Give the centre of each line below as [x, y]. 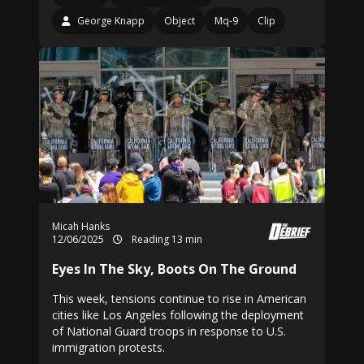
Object [180, 21]
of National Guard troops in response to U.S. [169, 331]
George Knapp [111, 21]
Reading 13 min [166, 239]
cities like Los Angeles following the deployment [178, 315]
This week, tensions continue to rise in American [179, 299]
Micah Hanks [81, 226]
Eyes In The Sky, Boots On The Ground [174, 269]
